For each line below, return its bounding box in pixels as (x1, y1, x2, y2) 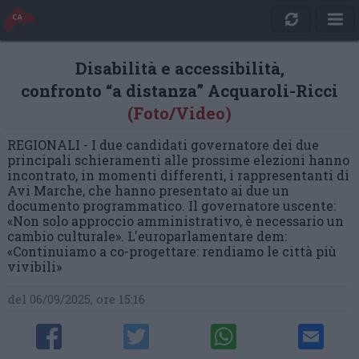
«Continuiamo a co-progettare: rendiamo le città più (7, 243, 337, 260)
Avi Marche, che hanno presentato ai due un (7, 182, 289, 199)
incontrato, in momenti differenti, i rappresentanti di (7, 167, 349, 184)
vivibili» (7, 258, 62, 275)
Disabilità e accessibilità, (75, 57, 284, 79)
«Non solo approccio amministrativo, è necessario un (7, 212, 344, 229)
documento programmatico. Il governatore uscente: (7, 197, 336, 214)
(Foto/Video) (127, 102, 232, 124)
